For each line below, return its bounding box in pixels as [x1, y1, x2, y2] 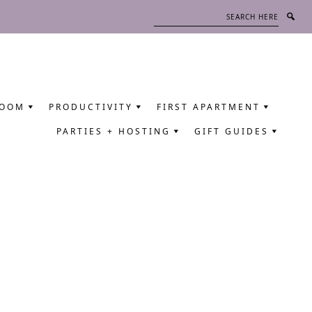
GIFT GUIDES [194, 125, 269, 138]
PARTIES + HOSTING [56, 125, 171, 138]
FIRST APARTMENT [157, 101, 260, 114]
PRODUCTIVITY [49, 101, 133, 114]
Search [139, 8, 185, 22]
